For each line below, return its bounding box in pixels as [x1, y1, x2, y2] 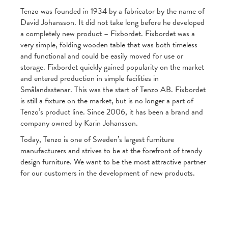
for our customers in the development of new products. [20, 167, 195, 180]
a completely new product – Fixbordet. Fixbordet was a [20, 27, 195, 40]
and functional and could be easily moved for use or [20, 50, 183, 63]
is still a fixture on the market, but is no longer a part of [20, 95, 193, 107]
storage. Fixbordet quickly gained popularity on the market [20, 61, 204, 74]
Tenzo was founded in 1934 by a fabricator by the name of [20, 5, 205, 18]
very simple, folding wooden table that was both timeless [20, 39, 197, 51]
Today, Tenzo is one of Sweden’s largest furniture [20, 133, 174, 146]
